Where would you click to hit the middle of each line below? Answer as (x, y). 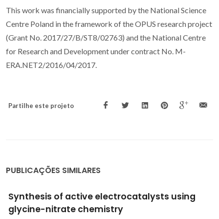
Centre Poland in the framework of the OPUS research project (109, 24)
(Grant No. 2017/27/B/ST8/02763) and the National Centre (106, 38)
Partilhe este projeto (41, 106)
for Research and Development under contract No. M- (96, 51)
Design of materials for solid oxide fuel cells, (105, 197)
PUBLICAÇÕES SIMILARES (53, 171)
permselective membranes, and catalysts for (109, 209)
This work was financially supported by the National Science (106, 10)
